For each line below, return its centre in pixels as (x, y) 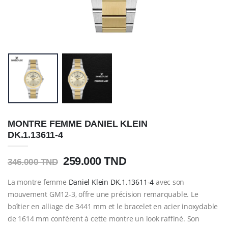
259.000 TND (95, 161)
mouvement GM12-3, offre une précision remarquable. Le (103, 194)
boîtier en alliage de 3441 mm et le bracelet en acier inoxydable (113, 206)
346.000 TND (33, 162)
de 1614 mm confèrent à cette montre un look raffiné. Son (104, 218)
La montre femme (38, 182)
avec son (169, 182)
